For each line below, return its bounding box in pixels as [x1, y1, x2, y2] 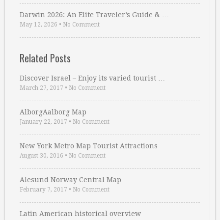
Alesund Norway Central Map [20, 176, 121, 184]
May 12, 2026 [20, 21, 57, 28]
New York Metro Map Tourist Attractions [20, 142, 158, 150]
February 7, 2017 [20, 186, 67, 193]
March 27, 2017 [20, 84, 63, 92]
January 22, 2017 [20, 118, 67, 126]
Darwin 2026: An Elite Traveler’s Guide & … [20, 11, 169, 19]
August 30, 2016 [20, 152, 63, 160]
